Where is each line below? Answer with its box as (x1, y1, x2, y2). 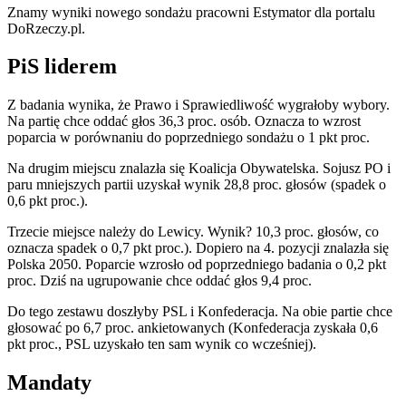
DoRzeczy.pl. (7, 20, 85, 36)
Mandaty (7, 371, 92, 395)
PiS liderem (7, 54, 117, 79)
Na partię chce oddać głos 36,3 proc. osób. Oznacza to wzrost (7, 113, 361, 130)
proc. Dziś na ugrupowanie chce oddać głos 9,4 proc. (7, 273, 312, 289)
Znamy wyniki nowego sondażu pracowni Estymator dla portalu (7, 4, 375, 20)
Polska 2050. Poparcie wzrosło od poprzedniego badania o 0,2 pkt (7, 256, 386, 273)
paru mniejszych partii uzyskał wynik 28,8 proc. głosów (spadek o (7, 177, 386, 193)
